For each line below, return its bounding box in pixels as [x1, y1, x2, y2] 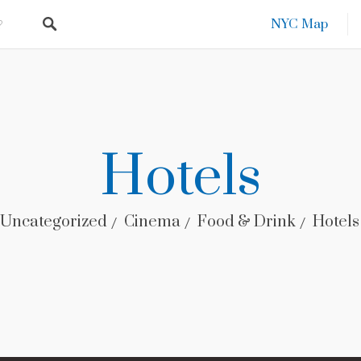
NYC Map [271, 16, 328, 32]
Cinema [123, 211, 180, 232]
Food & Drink [197, 211, 296, 232]
